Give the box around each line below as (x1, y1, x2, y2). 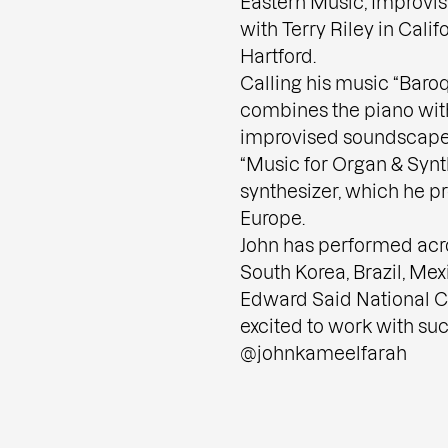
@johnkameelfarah (240, 342, 407, 363)
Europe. (240, 207, 305, 228)
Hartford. (240, 45, 316, 66)
